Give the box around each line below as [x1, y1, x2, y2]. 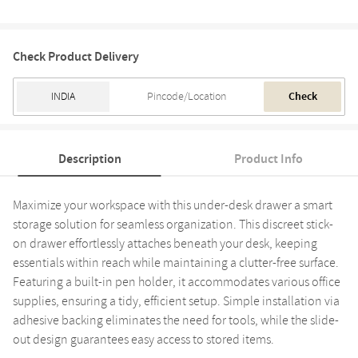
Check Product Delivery [13, 47, 139, 66]
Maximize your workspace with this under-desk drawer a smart [13, 196, 332, 214]
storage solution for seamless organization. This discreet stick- [13, 215, 333, 233]
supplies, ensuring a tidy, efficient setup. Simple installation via [13, 292, 340, 310]
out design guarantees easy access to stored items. [13, 330, 274, 348]
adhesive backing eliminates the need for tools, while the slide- [13, 311, 339, 329]
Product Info [234, 149, 303, 168]
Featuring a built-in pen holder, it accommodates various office [13, 272, 340, 291]
